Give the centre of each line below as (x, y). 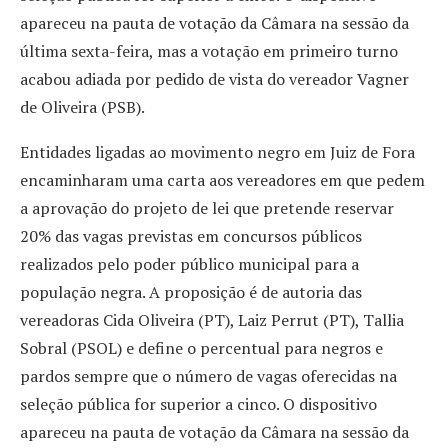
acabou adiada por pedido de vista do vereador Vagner (214, 78)
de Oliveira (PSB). (82, 106)
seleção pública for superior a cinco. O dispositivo (198, 403)
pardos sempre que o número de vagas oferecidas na (208, 375)
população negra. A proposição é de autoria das (191, 291)
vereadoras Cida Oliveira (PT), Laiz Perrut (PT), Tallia (212, 319)
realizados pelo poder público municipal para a (189, 263)
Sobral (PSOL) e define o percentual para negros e (201, 347)
